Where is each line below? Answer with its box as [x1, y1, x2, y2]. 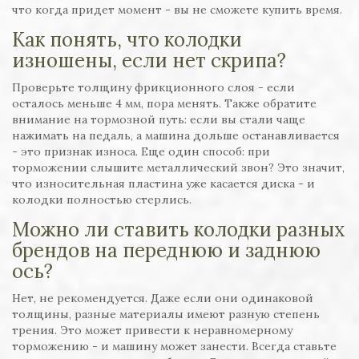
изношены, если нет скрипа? [12, 48, 286, 74]
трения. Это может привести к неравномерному [12, 323, 292, 338]
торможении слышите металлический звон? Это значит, [12, 160, 345, 175]
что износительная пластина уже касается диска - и [12, 176, 315, 192]
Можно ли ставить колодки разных [12, 217, 345, 243]
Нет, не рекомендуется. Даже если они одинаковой [12, 291, 313, 306]
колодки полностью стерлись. [12, 192, 192, 208]
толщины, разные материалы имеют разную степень [12, 307, 320, 322]
